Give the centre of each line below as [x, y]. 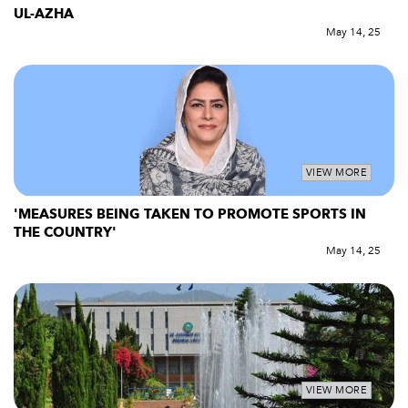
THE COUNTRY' [65, 232]
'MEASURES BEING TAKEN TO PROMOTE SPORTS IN [190, 214]
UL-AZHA [46, 14]
